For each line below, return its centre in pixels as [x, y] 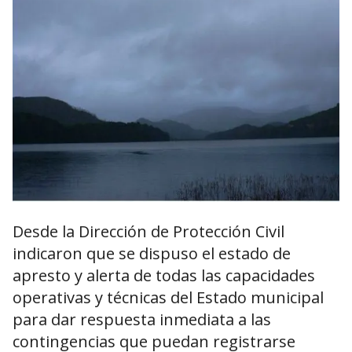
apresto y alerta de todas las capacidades [164, 276]
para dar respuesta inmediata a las [142, 320]
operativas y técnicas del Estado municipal [168, 298]
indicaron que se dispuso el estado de [152, 254]
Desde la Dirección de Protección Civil [148, 232]
